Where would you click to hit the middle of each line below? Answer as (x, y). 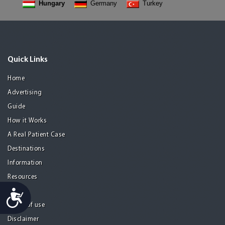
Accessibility (43, 193)
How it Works (27, 121)
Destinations (26, 149)
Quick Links (28, 60)
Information (25, 163)
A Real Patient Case (36, 135)
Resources (23, 177)
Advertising (25, 92)
